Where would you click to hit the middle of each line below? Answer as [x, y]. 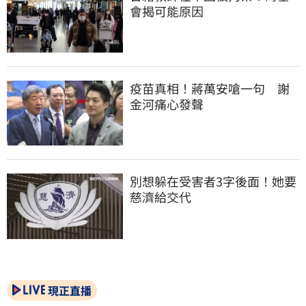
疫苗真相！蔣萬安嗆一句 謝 [210, 88]
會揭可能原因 [167, 11]
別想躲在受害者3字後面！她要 [213, 181]
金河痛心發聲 [167, 104]
